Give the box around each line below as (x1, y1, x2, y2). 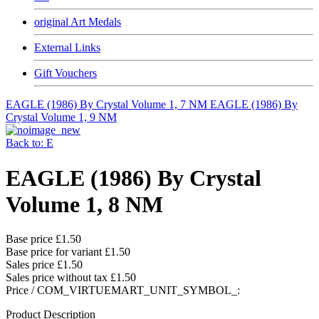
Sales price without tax (6, 271, 110, 284)
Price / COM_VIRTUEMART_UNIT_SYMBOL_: (6, 284, 240, 297)
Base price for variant (6, 246, 105, 258)
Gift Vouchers (34, 67, 97, 80)
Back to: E (6, 137, 53, 150)
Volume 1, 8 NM (6, 191, 163, 217)
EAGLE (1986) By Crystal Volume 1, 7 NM (6, 98, 210, 111)
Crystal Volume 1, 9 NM (6, 111, 117, 124)
